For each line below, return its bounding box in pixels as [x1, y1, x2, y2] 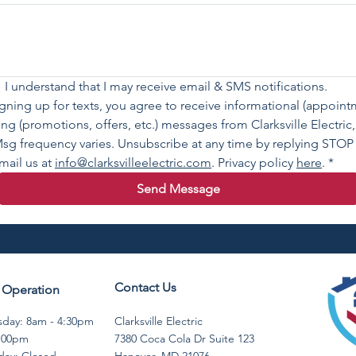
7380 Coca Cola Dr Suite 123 [114, 331, 255, 346]
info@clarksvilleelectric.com [55, 155, 211, 170]
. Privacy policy [211, 155, 296, 170]
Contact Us [114, 280, 177, 295]
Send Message [136, 181, 220, 196]
